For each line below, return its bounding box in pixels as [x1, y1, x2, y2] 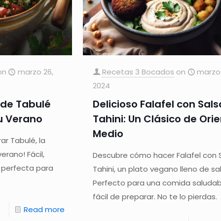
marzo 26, [17, 66, 53, 77]
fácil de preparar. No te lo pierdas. [93, 191, 218, 202]
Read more [24, 204, 65, 215]
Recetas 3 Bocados [102, 66, 175, 77]
